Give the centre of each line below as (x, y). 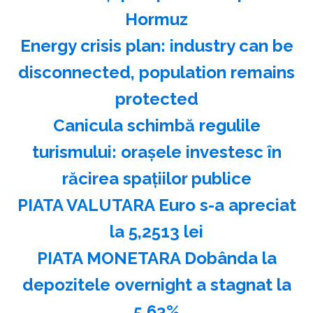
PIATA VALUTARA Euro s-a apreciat (156, 205)
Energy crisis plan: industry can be (156, 46)
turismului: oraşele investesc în (156, 152)
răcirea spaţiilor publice (156, 179)
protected (156, 99)
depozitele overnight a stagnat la (156, 285)
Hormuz (156, 20)
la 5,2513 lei (156, 232)
